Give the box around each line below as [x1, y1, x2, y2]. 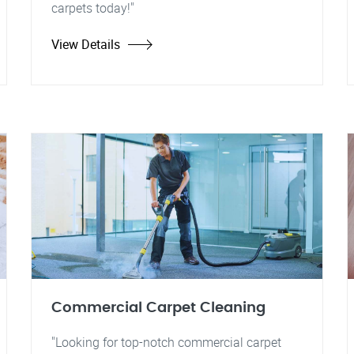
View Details [51, 36, 120, 53]
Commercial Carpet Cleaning [51, 300, 265, 315]
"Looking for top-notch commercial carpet [51, 333, 281, 351]
